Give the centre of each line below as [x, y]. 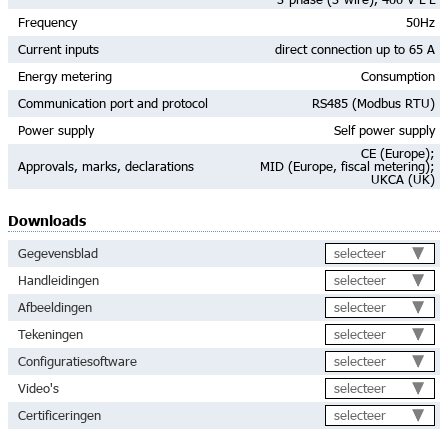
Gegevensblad [58, 253]
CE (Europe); [398, 153]
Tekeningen [50, 334]
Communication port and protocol [113, 103]
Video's [38, 388]
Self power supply [384, 130]
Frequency [47, 22]
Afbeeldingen [55, 307]
